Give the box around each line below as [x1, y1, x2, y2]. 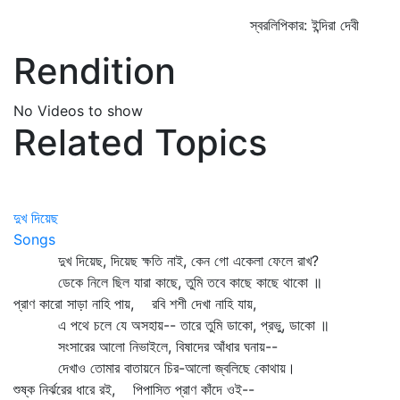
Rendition [13, 49, 176, 93]
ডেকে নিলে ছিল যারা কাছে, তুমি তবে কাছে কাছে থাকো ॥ [13, 273, 322, 291]
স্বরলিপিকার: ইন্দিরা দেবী [250, 16, 359, 34]
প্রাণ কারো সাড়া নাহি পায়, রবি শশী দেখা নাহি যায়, [13, 295, 256, 312]
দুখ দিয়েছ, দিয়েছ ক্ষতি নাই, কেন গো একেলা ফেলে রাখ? [13, 252, 319, 270]
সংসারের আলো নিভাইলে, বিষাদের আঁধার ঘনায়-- [13, 337, 278, 355]
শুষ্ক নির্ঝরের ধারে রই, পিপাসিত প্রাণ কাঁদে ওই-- [13, 380, 254, 398]
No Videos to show [13, 102, 143, 120]
